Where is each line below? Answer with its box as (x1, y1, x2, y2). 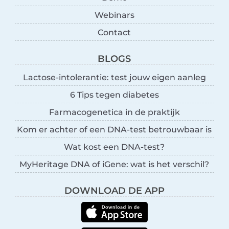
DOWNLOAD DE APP (64, 184, 165, 196)
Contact (98, 27, 131, 37)
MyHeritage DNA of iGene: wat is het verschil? (19, 159, 210, 169)
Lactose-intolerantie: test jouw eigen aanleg (22, 72, 206, 82)
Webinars (94, 10, 134, 20)
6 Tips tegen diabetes (70, 89, 159, 100)
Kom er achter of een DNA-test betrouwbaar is (17, 124, 212, 134)
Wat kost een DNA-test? (64, 142, 165, 152)
